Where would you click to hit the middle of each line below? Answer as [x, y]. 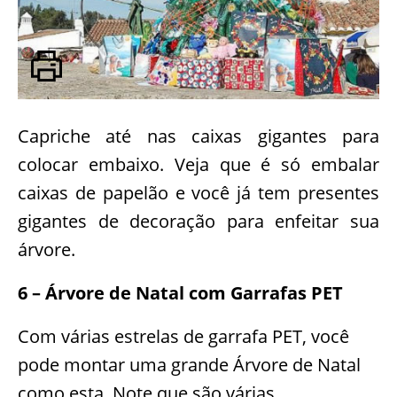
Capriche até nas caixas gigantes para [198, 136]
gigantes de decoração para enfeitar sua [198, 221]
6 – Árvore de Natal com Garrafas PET [180, 292]
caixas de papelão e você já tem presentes [198, 192]
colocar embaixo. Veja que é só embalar [198, 164]
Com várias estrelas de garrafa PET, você [183, 336]
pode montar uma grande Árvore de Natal [189, 364]
